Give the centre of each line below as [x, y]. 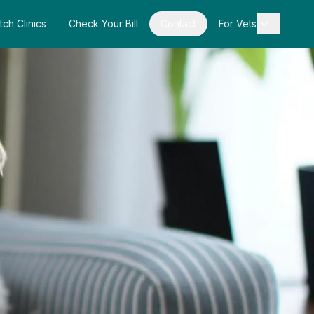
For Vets [238, 23]
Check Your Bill [103, 23]
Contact [178, 23]
